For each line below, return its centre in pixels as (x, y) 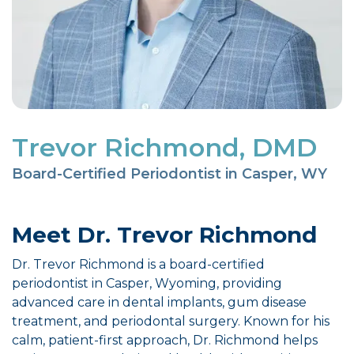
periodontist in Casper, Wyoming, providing (147, 283)
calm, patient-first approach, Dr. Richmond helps (165, 340)
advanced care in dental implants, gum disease (159, 302)
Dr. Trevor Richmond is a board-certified (138, 264)
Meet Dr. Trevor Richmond (164, 235)
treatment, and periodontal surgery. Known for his (171, 321)
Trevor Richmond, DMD (164, 147)
